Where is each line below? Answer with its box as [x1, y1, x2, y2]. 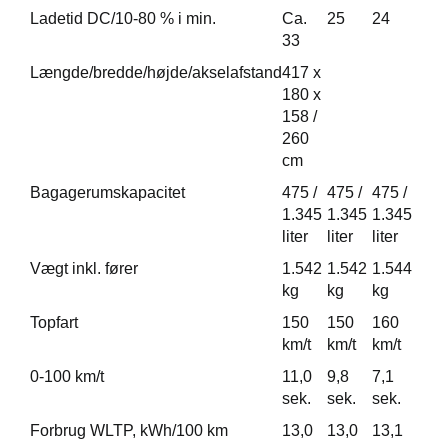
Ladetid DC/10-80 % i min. [30, 10, 216, 28]
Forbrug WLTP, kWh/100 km [30, 422, 228, 440]
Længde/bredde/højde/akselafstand [30, 64, 282, 82]
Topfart [30, 314, 78, 332]
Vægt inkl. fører [30, 260, 138, 278]
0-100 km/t [30, 368, 104, 386]
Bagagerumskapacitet [30, 184, 185, 202]
